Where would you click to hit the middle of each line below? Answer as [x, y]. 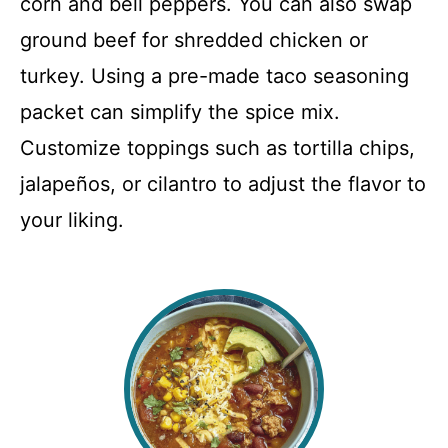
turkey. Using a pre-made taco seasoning [214, 75]
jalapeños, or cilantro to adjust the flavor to [223, 183]
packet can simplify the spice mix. [180, 111]
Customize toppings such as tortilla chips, [217, 147]
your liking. [72, 219]
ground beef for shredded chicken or [194, 39]
